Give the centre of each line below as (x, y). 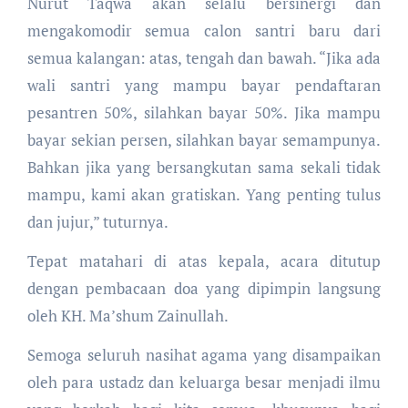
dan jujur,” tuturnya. (97, 221)
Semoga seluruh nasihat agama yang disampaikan (204, 354)
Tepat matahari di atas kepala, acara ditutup (204, 260)
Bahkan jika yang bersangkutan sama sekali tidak (204, 167)
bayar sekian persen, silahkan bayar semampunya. (204, 139)
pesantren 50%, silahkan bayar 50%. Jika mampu (204, 112)
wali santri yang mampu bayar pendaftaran (204, 85)
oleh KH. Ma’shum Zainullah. (127, 315)
